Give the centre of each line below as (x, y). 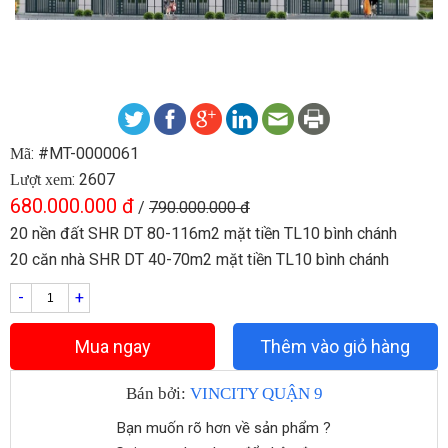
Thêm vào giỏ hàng (335, 346)
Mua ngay (112, 346)
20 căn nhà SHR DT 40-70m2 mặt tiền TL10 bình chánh (199, 259)
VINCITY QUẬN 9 (256, 393)
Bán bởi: (157, 393)
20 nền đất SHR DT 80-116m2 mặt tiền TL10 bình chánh (203, 233)
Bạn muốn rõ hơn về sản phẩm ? (224, 427)
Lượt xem (41, 179)
